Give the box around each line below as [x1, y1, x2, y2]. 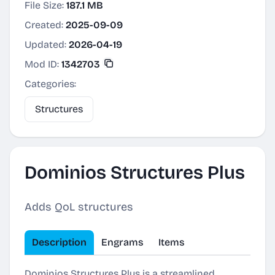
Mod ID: [25, 58, 61, 70]
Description [32, 236, 87, 248]
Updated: [25, 39, 69, 50]
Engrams [101, 236, 144, 248]
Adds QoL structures [25, 200, 133, 214]
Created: [25, 19, 66, 31]
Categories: [25, 78, 76, 90]
